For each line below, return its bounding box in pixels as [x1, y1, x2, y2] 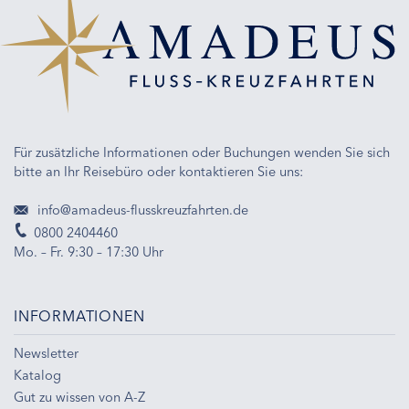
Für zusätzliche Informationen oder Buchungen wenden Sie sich [14, 143, 390, 161]
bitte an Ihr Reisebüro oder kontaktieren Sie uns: [14, 163, 303, 180]
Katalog [14, 366, 61, 383]
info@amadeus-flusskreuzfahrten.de [34, 201, 248, 218]
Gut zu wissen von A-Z [14, 388, 145, 405]
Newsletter [14, 344, 79, 362]
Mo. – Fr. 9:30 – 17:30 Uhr [14, 243, 163, 260]
